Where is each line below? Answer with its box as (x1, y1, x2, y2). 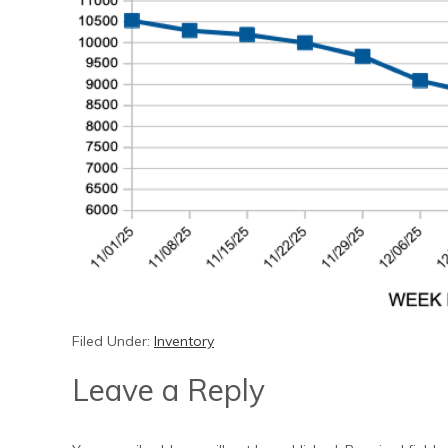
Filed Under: (72, 331, 154, 350)
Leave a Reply (72, 370, 265, 409)
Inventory (154, 331, 214, 350)
